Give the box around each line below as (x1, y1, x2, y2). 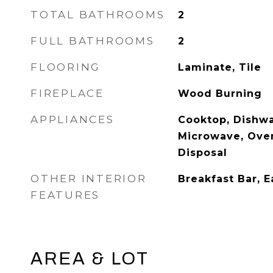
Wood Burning (177, 88, 262, 99)
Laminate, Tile (177, 62, 261, 73)
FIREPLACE (30, 87, 104, 99)
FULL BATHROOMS (30, 35, 155, 47)
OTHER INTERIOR (30, 172, 147, 185)
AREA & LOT (30, 249, 149, 268)
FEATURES (30, 189, 100, 201)
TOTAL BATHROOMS (30, 9, 165, 21)
